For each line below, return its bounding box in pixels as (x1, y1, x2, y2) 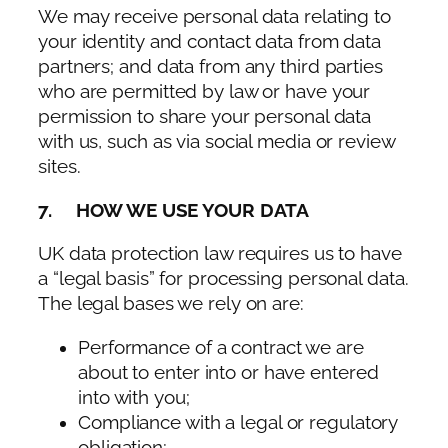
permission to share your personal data (38, 106, 372, 128)
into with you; (78, 386, 190, 408)
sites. (38, 156, 81, 178)
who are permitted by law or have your (38, 81, 371, 103)
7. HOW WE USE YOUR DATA (38, 199, 310, 221)
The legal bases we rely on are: (38, 293, 304, 315)
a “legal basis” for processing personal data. (38, 268, 409, 290)
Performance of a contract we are (78, 336, 364, 358)
